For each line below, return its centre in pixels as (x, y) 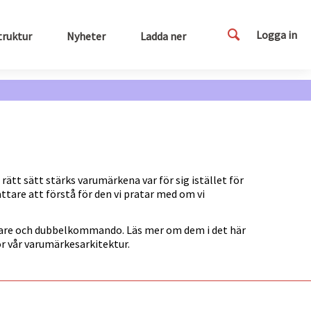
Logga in (277, 35)
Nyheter (86, 36)
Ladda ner (163, 36)
